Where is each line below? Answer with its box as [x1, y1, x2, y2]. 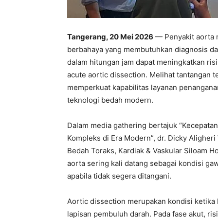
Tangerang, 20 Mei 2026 [67, 32, 153, 41]
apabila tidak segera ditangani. [67, 171, 171, 181]
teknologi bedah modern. [67, 95, 153, 105]
